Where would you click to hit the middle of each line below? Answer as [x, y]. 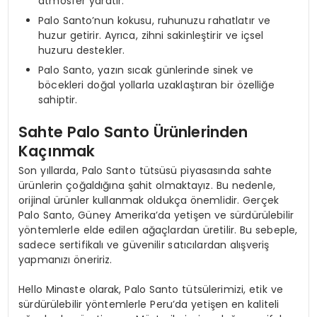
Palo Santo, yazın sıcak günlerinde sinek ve [146, 70]
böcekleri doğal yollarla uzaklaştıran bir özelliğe [156, 85]
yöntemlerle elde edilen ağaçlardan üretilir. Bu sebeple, [158, 230]
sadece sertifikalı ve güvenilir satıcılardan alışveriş [144, 244]
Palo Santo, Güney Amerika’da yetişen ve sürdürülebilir [156, 215]
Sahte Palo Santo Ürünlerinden [133, 132]
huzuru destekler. [82, 50]
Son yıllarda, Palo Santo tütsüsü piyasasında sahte [145, 170]
